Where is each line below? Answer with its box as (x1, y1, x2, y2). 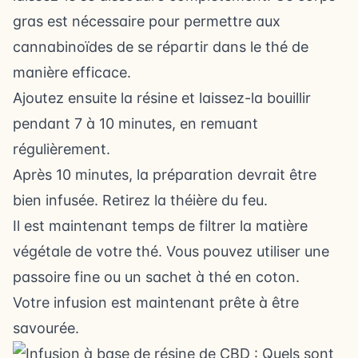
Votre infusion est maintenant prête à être (13, 293, 299, 311)
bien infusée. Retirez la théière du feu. (13, 191, 268, 209)
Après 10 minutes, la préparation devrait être (13, 165, 316, 183)
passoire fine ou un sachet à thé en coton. (13, 268, 300, 285)
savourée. (13, 319, 79, 336)
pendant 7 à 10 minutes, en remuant (13, 114, 258, 132)
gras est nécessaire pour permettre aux (13, 12, 280, 30)
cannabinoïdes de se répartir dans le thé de (13, 38, 308, 55)
